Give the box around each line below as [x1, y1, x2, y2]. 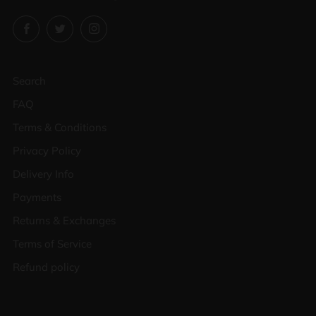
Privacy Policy [13, 144, 81, 158]
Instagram [106, 19, 155, 33]
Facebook [38, 19, 85, 33]
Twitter [72, 19, 106, 33]
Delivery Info [13, 167, 74, 181]
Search [13, 74, 46, 88]
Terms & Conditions [13, 121, 107, 135]
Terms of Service [13, 237, 92, 251]
